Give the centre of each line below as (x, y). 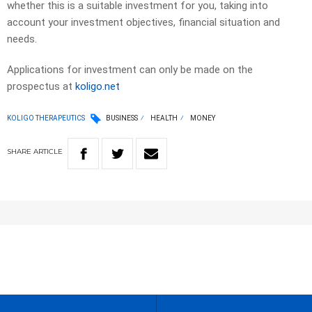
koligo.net (97, 87)
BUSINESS (122, 118)
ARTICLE (48, 152)
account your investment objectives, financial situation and (143, 23)
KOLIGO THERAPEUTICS (46, 118)
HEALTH (164, 118)
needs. (22, 39)
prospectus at (41, 87)
